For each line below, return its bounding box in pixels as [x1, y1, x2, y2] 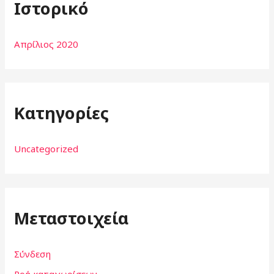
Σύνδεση [14, 248, 51, 261]
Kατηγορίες [14, 102, 109, 125]
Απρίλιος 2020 [14, 37, 79, 50]
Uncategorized [14, 143, 79, 155]
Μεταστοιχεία [14, 206, 129, 229]
